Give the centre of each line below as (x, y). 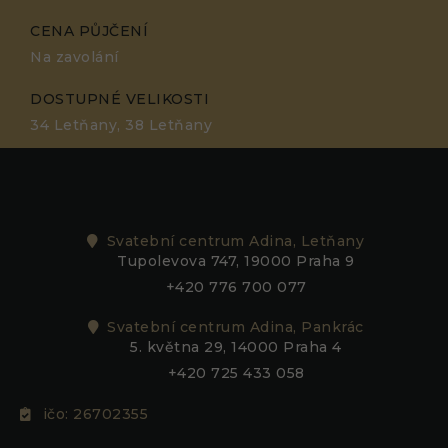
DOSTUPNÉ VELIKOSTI (119, 98)
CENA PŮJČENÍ (89, 30)
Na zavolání (74, 56)
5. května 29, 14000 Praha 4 (236, 347)
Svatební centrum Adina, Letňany (235, 240)
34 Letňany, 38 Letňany (121, 124)
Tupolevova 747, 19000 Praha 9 (236, 260)
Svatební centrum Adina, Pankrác (235, 327)
